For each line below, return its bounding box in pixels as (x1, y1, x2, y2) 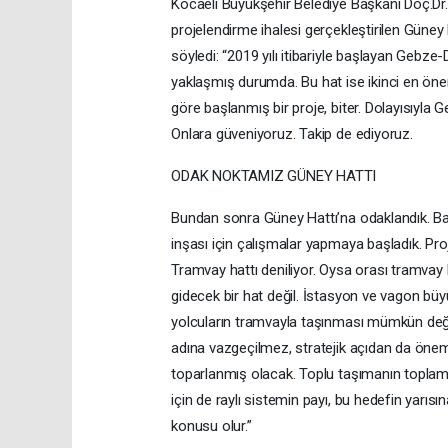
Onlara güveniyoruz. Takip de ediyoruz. (171, 125, 413, 144)
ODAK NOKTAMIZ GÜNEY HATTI (171, 167, 377, 186)
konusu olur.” (171, 417, 252, 436)
